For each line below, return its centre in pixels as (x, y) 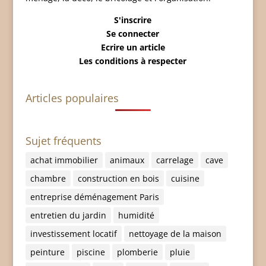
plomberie (137, 252)
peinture (47, 252)
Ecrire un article (133, 47)
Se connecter (133, 34)
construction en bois (118, 179)
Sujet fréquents (63, 141)
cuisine (185, 179)
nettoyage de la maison (175, 234)
